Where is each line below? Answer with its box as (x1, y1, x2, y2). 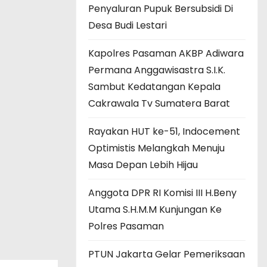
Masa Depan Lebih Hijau (88, 157, 198, 172)
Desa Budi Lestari (88, 18, 167, 32)
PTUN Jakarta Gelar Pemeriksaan (88, 247, 245, 261)
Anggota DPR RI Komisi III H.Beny (88, 185, 237, 200)
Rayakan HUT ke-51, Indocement (88, 124, 240, 138)
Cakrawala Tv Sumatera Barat (88, 96, 230, 110)
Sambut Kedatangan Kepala (88, 79, 221, 94)
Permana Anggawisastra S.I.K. (88, 63, 225, 77)
